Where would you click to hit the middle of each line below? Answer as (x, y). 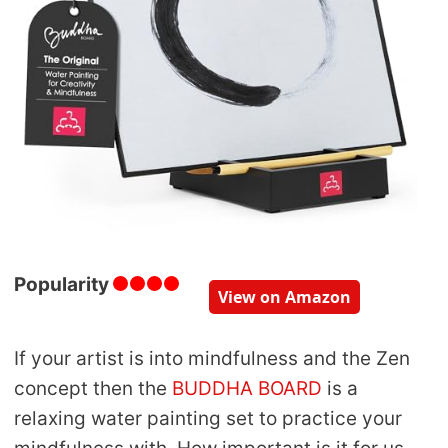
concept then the (90, 389)
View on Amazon (284, 297)
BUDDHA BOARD (244, 389)
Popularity (61, 285)
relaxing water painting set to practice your (208, 419)
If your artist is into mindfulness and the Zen (212, 359)
